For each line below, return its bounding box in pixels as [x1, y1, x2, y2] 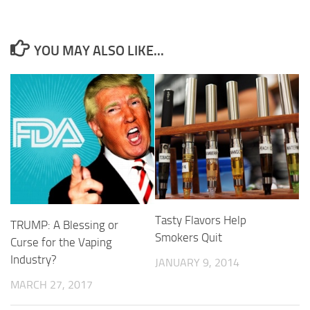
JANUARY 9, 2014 [155, 255, 239, 269]
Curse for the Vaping [10, 235, 112, 250]
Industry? [10, 253, 57, 267]
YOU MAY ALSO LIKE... [33, 42, 164, 59]
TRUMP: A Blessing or [10, 218, 118, 232]
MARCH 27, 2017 [10, 278, 93, 292]
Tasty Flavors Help [155, 212, 246, 227]
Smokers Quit [155, 230, 222, 244]
